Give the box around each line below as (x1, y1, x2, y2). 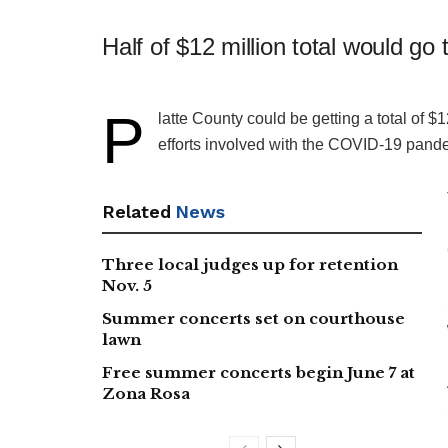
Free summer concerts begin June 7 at (102, 363, 415, 383)
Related (102, 201, 171, 223)
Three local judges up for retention (102, 255, 398, 275)
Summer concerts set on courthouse (102, 309, 405, 329)
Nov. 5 (102, 276, 152, 296)
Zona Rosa (102, 384, 190, 404)
